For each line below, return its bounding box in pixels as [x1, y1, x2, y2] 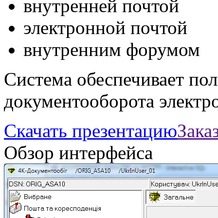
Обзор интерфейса [4, 142, 153, 163]
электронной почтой [23, 17, 187, 38]
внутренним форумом [23, 39, 200, 60]
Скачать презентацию [4, 120, 177, 141]
